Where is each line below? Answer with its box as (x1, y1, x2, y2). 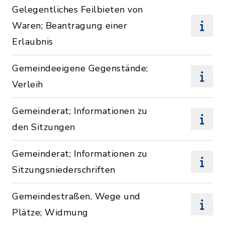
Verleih (12, 78, 43, 90)
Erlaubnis (12, 36, 53, 48)
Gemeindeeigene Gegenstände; (12, 62, 148, 74)
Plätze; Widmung (12, 206, 88, 218)
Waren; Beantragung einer (12, 20, 127, 32)
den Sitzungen (12, 121, 75, 133)
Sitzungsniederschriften (12, 164, 116, 176)
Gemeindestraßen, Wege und (12, 190, 141, 202)
